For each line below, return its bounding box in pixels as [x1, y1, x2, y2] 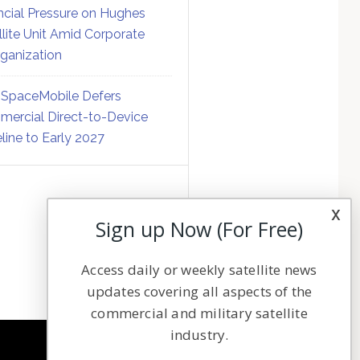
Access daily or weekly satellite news [81, 260, 317, 280]
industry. [170, 325, 229, 345]
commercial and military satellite [91, 304, 308, 323]
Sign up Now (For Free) [96, 215, 303, 243]
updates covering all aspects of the [86, 282, 313, 301]
